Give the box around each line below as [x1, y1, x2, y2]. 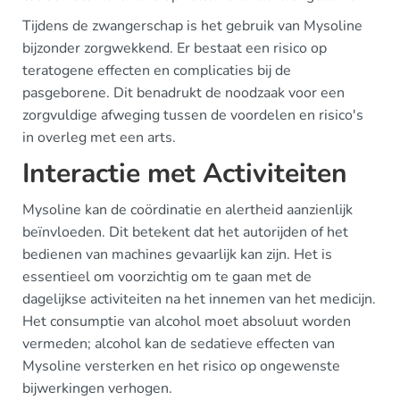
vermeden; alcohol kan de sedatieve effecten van [22, 333, 335, 354]
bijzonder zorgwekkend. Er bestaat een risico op [22, 37, 327, 58]
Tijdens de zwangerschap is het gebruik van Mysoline [22, 15, 362, 36]
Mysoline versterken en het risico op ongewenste [22, 355, 340, 376]
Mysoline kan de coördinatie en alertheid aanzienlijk [22, 199, 353, 220]
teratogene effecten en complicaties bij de [22, 60, 291, 80]
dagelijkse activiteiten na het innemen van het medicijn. [22, 288, 376, 309]
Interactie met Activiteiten [22, 154, 347, 192]
